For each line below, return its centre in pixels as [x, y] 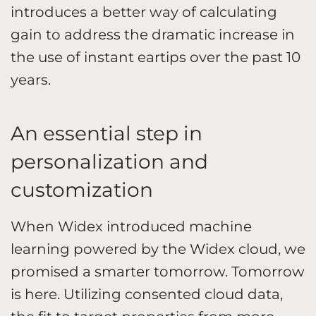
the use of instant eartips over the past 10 [156, 57]
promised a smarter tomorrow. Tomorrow [158, 271]
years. [31, 79]
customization [82, 189]
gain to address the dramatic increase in [153, 34]
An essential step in [107, 133]
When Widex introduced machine [131, 226]
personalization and [109, 161]
